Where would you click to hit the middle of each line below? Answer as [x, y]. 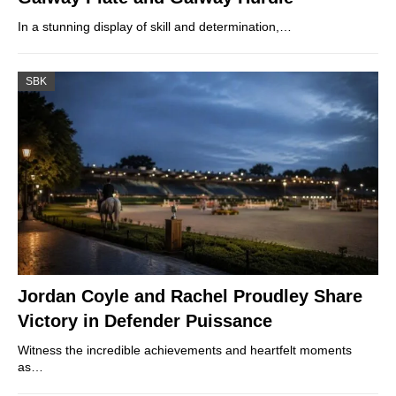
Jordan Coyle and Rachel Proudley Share [190, 296]
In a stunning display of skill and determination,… [155, 27]
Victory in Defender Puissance [145, 320]
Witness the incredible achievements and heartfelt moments [185, 350]
